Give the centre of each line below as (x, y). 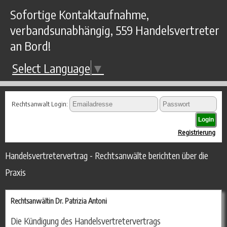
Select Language (51, 68)
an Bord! (30, 45)
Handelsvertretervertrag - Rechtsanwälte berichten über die (107, 155)
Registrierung (197, 132)
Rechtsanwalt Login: (40, 104)
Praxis (15, 172)
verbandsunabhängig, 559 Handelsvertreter (115, 30)
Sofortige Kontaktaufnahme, (80, 14)
